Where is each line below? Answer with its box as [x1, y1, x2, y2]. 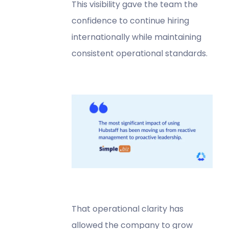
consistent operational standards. [71, 47, 208, 59]
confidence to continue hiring [71, 14, 189, 27]
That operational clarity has [71, 202, 184, 215]
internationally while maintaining [71, 31, 201, 43]
